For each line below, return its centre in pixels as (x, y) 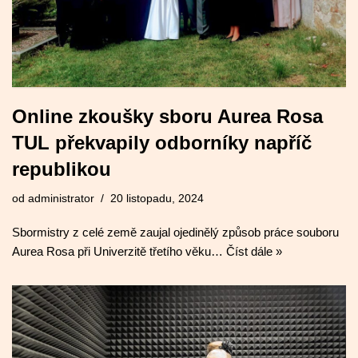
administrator (61, 199)
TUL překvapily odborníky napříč (162, 143)
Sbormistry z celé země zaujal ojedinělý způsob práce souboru (175, 233)
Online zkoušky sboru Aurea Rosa (167, 117)
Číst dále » (254, 252)
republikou (62, 169)
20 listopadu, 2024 (157, 199)
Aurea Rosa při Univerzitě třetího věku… (119, 252)
